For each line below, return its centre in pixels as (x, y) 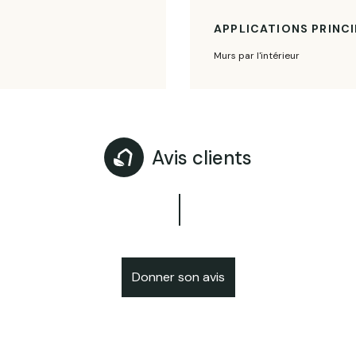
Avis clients (202, 157)
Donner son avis (178, 277)
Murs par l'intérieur (257, 56)
